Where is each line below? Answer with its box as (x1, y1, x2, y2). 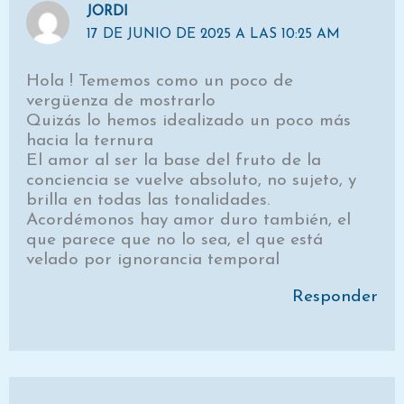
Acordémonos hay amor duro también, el (26, 211, 352, 229)
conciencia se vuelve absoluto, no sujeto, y (26, 171, 357, 189)
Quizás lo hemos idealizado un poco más (26, 112, 352, 130)
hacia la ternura (26, 132, 154, 150)
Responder (291, 288, 378, 306)
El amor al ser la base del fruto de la (26, 151, 322, 170)
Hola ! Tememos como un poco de (26, 72, 294, 90)
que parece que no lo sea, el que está (26, 231, 324, 249)
